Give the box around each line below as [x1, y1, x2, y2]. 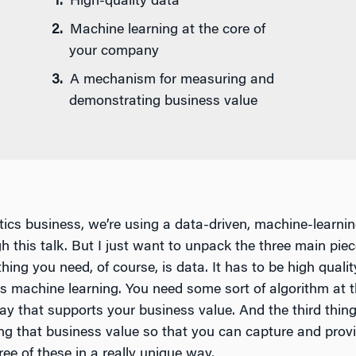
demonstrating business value [68, 95, 257, 109]
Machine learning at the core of [70, 23, 266, 37]
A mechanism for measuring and [70, 73, 275, 87]
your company [68, 44, 159, 59]
